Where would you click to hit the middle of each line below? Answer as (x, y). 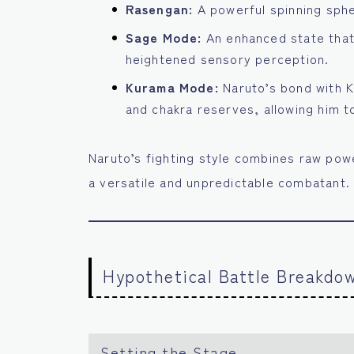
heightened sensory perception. (227, 59)
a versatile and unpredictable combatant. (220, 182)
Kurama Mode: (172, 87)
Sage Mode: (164, 38)
